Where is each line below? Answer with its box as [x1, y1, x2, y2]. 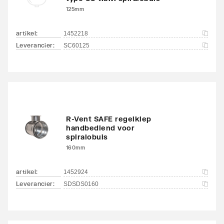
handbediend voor [66, 123, 134, 132]
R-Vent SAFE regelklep [66, 114, 151, 123]
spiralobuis [66, 132, 108, 141]
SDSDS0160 [63, 180, 98, 187]
